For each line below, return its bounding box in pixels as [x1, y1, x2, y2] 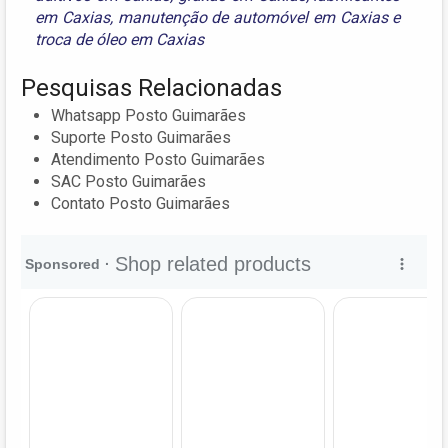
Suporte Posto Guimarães [51, 127, 231, 147]
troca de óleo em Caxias [35, 29, 204, 49]
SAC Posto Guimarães [51, 171, 206, 191]
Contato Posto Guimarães [51, 193, 230, 213]
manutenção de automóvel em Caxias [117, 7, 388, 27]
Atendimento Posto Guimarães [51, 149, 265, 169]
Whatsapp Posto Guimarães [51, 105, 246, 125]
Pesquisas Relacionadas [21, 73, 282, 102]
